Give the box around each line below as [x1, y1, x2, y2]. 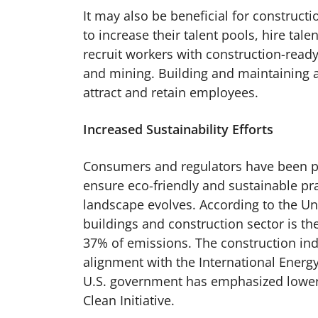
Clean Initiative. [83, 292, 175, 309]
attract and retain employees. [83, 84, 258, 102]
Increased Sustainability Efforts [83, 121, 273, 138]
